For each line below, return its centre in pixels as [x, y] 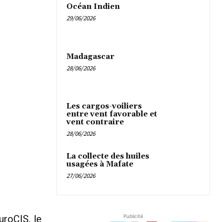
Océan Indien [93, 7]
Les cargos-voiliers [104, 106]
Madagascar [90, 56]
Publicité [133, 216]
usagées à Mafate [100, 164]
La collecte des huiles [108, 156]
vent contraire [95, 122]
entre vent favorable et [112, 114]
